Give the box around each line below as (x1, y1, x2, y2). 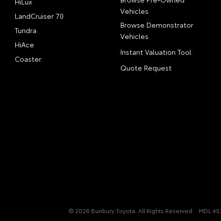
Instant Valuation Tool (120, 47, 191, 57)
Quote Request (120, 63, 172, 73)
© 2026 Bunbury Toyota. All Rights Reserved (69, 206, 192, 215)
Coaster (15, 54, 42, 64)
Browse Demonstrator (120, 20, 193, 30)
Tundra (15, 25, 37, 35)
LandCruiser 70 (15, 11, 64, 21)
